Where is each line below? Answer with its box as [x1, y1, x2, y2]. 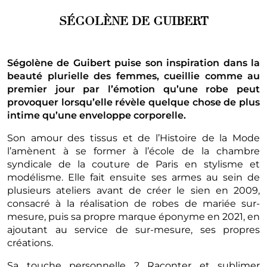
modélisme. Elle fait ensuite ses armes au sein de [7, 171, 260, 183]
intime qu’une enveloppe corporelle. [7, 109, 186, 121]
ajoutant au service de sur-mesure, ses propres [7, 223, 260, 235]
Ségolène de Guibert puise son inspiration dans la [7, 57, 260, 69]
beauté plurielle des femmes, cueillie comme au [7, 70, 260, 82]
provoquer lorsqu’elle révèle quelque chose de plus [7, 96, 260, 108]
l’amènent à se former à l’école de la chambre [7, 145, 260, 157]
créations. [7, 237, 55, 249]
